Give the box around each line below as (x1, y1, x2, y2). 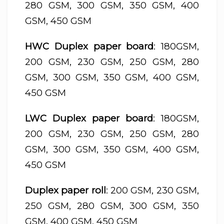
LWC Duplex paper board (25, 112, 153, 124)
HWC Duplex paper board (25, 40, 154, 52)
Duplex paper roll (25, 184, 106, 196)
